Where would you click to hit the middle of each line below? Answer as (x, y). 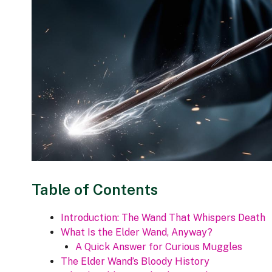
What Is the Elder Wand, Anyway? (137, 233)
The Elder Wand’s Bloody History (135, 262)
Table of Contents (95, 190)
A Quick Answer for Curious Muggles (159, 247)
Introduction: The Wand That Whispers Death (163, 218)
